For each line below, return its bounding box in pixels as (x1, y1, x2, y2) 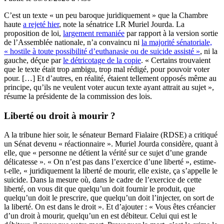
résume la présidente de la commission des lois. (4, 91, 152, 100)
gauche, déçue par (4, 55, 63, 64)
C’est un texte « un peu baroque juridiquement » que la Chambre (4, 10, 208, 19)
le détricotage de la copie (63, 55, 141, 64)
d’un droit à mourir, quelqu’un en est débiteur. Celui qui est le (4, 211, 197, 220)
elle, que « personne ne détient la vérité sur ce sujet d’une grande (4, 148, 207, 157)
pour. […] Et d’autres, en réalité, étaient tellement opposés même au (4, 73, 216, 82)
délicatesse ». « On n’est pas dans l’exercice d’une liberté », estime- (4, 157, 216, 166)
